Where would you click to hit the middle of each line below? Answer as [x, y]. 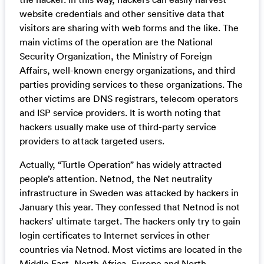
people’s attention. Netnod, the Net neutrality [115, 179]
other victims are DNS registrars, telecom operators [128, 99]
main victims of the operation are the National [116, 42]
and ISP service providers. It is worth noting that [120, 113]
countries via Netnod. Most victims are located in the [131, 250]
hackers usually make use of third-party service [118, 127]
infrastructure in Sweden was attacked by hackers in [129, 193]
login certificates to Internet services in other [114, 235]
